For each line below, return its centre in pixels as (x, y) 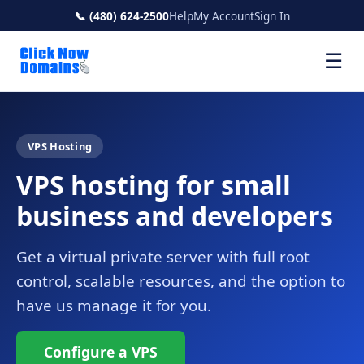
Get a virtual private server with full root (163, 257)
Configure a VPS (101, 352)
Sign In (272, 15)
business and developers (175, 216)
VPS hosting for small (154, 185)
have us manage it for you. (114, 305)
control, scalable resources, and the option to (181, 281)
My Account (223, 15)
